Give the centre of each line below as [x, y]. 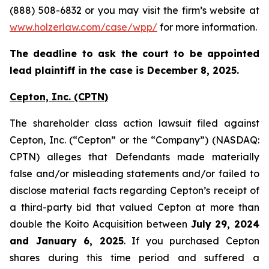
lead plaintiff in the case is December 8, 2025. [124, 70]
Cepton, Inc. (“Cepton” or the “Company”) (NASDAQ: [134, 140]
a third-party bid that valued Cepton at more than [134, 207]
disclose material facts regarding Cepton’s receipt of [134, 190]
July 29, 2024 [225, 224]
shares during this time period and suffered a [134, 258]
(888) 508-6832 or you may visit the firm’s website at [134, 10]
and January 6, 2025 [67, 241]
